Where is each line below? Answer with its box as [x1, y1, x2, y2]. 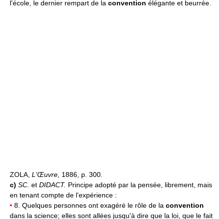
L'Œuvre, [32, 170, 62, 178]
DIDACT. [39, 180, 68, 189]
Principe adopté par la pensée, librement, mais [68, 180, 212, 189]
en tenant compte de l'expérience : [10, 191, 117, 199]
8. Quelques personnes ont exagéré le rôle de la [12, 201, 166, 209]
